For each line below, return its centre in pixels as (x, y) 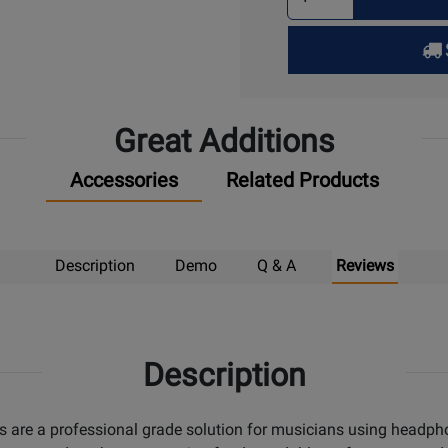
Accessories (123, 180)
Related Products (302, 180)
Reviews (364, 265)
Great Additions (224, 141)
